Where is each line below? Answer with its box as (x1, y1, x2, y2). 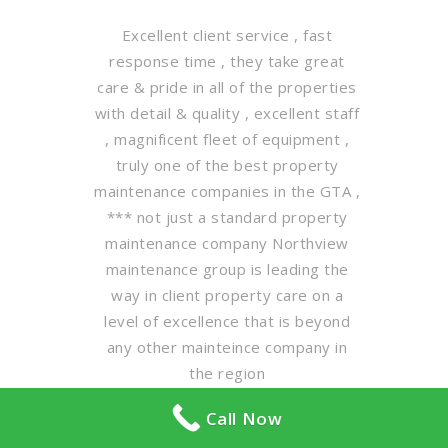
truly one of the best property (115, 155, 339, 176)
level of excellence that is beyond (104, 311, 350, 332)
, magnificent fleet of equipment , (105, 129, 349, 150)
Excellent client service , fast (121, 25, 333, 46)
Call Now (205, 406, 283, 430)
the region (189, 363, 265, 384)
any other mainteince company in (106, 337, 348, 358)
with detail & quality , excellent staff (94, 103, 360, 124)
